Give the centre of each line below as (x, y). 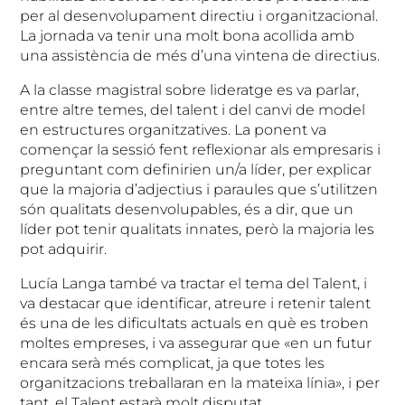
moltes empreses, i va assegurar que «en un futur (196, 343)
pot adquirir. (64, 249)
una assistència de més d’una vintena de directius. (200, 55)
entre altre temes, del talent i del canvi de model (193, 109)
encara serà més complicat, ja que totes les (173, 363)
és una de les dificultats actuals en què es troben (195, 323)
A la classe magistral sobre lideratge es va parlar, (190, 89)
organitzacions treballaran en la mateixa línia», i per (200, 382)
